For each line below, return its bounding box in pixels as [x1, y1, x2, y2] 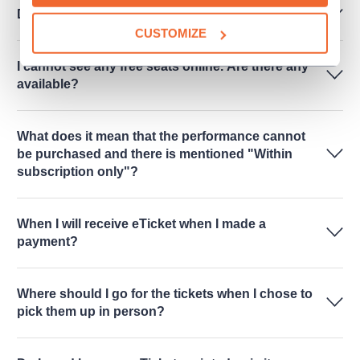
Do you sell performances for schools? [17, 7, 254, 21]
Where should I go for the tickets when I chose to [17, 287, 313, 301]
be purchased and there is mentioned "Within [17, 147, 292, 161]
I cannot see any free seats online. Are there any [17, 59, 309, 73]
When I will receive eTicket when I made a [17, 217, 266, 231]
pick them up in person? [17, 305, 165, 318]
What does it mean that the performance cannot [17, 129, 305, 143]
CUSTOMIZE [135, 26, 207, 40]
